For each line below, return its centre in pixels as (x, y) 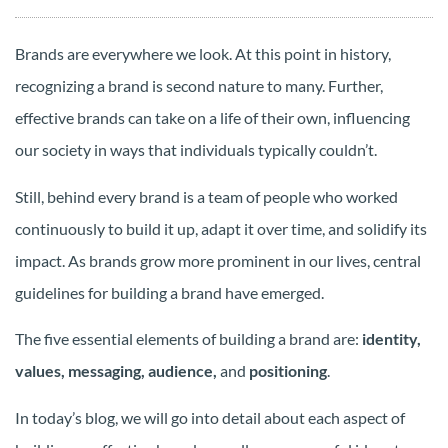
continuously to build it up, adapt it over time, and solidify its (221, 228)
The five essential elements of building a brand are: (187, 339)
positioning (286, 371)
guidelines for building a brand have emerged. (169, 292)
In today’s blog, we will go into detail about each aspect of (210, 417)
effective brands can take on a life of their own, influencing (212, 118)
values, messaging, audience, (117, 371)
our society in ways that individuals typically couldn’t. (196, 150)
